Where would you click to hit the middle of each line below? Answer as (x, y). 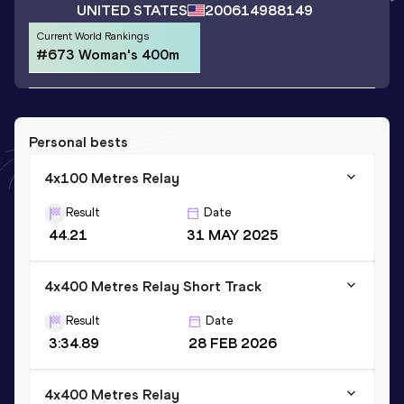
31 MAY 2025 (232, 234)
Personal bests (78, 142)
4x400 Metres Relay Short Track (153, 286)
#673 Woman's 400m (108, 55)
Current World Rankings (92, 37)
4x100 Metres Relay (112, 178)
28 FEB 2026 (232, 343)
